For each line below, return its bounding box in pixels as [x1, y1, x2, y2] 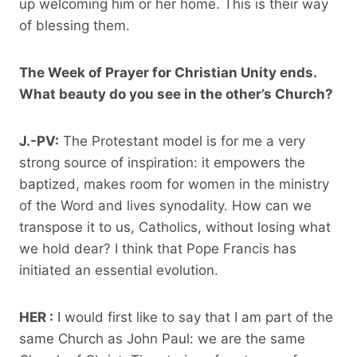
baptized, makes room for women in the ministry [19, 175, 329, 192]
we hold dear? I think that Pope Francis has [19, 240, 296, 257]
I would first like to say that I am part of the [53, 308, 333, 325]
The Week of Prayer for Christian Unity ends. [19, 64, 316, 80]
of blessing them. [19, 17, 130, 33]
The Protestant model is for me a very [59, 132, 305, 149]
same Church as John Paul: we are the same [19, 330, 305, 347]
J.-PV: [19, 132, 59, 149]
